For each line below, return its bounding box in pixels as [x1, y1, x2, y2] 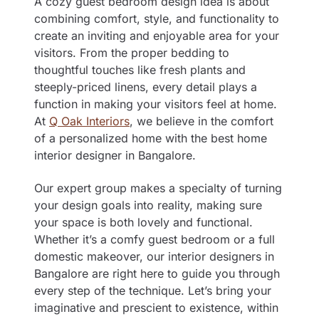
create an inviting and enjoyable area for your [34, 28, 279, 43]
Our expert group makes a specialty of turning [34, 181, 282, 196]
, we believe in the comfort [130, 113, 273, 128]
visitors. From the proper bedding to [34, 45, 229, 60]
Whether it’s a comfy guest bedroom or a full [34, 232, 275, 247]
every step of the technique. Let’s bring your [34, 283, 271, 298]
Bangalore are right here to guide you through [34, 266, 280, 281]
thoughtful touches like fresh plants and [34, 62, 246, 77]
